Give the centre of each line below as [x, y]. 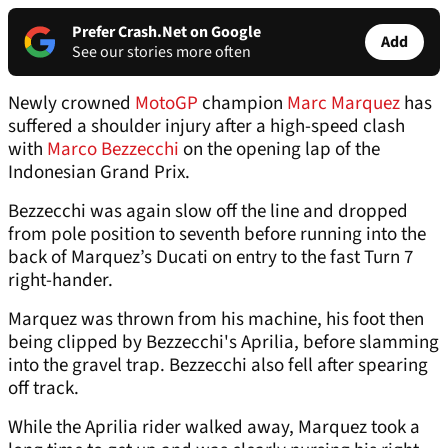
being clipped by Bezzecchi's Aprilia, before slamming [223, 343]
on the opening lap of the [279, 150]
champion [242, 104]
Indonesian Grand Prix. [99, 173]
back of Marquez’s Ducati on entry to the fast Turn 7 [210, 258]
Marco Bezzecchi [111, 150]
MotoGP [166, 104]
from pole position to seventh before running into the [217, 235]
